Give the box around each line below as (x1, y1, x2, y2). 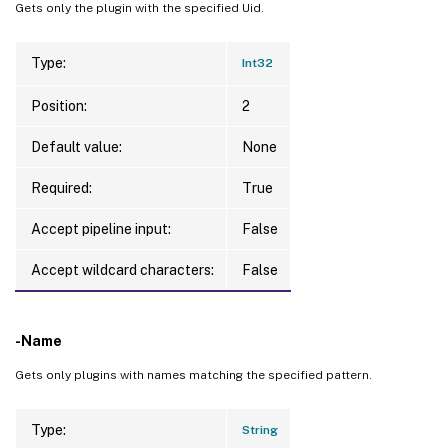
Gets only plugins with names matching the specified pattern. (15, 367, 372, 382)
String (242, 422, 278, 437)
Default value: (31, 138, 122, 155)
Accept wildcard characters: (31, 261, 214, 278)
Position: (31, 97, 87, 114)
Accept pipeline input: (31, 220, 171, 237)
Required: (31, 179, 92, 196)
